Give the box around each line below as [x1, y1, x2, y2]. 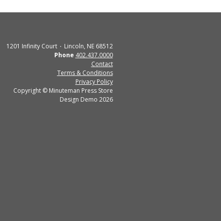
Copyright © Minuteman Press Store [13, 86, 113, 95]
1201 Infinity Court [6, 41, 59, 50]
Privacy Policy [75, 77, 113, 86]
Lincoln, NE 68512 [64, 41, 113, 50]
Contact [91, 59, 113, 68]
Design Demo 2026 [59, 95, 113, 104]
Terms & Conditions [57, 68, 113, 77]
